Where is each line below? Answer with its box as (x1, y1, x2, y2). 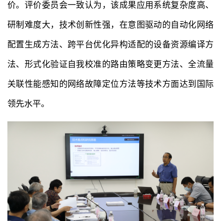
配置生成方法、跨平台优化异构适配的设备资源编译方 (7, 39, 214, 49)
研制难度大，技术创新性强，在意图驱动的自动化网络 (7, 20, 214, 30)
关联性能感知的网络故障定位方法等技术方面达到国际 (7, 79, 214, 89)
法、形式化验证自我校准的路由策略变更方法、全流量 (7, 59, 214, 69)
